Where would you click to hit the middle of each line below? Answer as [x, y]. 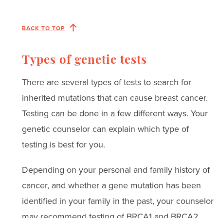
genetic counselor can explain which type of [105, 129]
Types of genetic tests [84, 61]
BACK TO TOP [43, 28]
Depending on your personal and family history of [116, 170]
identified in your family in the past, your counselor [118, 201]
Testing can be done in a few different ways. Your [115, 113]
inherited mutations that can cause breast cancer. [115, 98]
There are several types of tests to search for [106, 82]
